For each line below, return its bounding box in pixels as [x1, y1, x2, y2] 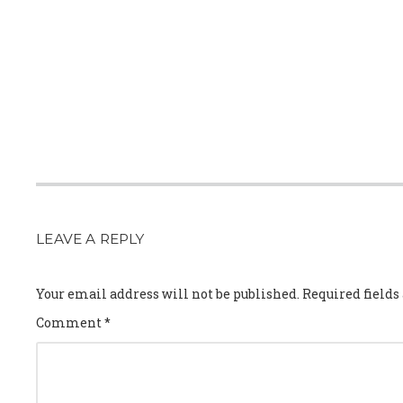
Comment [36, 314, 105, 332]
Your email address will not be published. [36, 284, 300, 302]
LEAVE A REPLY [36, 229, 145, 247]
